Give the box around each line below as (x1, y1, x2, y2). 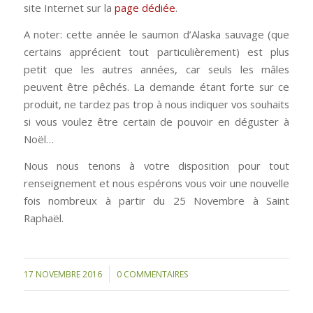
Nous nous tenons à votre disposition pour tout (23, 158, 290, 173)
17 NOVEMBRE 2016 (23, 268, 102, 281)
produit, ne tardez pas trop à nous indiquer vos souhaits (23, 96, 290, 111)
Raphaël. (23, 210, 64, 225)
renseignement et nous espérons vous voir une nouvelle (23, 175, 290, 190)
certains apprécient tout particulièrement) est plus (23, 44, 290, 59)
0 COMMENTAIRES (116, 268, 188, 281)
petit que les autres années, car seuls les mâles (23, 61, 290, 76)
